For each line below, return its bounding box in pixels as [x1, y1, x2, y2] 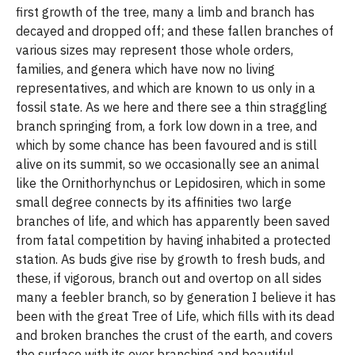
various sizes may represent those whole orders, [16, 42, 293, 58]
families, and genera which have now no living [16, 61, 275, 77]
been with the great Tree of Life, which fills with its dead [16, 308, 334, 324]
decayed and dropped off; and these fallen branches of [16, 23, 334, 39]
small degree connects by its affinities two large [16, 194, 292, 210]
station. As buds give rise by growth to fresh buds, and [16, 251, 325, 267]
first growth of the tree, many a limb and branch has [16, 4, 315, 20]
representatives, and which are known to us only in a [16, 80, 315, 96]
